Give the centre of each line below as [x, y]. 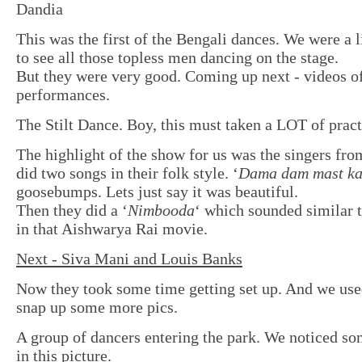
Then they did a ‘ [72, 210]
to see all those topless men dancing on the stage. [177, 58]
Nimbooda [161, 210]
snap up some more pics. [97, 307]
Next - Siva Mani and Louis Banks [129, 259]
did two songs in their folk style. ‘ [127, 173]
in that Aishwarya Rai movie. [112, 229]
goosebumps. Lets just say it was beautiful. [157, 192]
